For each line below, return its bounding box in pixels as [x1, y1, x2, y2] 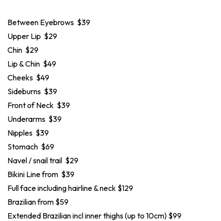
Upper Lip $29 [7, 31, 57, 41]
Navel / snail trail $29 [7, 155, 78, 165]
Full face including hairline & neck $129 [7, 183, 133, 193]
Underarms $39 [7, 113, 62, 124]
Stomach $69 [7, 141, 54, 151]
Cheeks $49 [7, 72, 49, 82]
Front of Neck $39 [7, 100, 70, 110]
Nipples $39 [7, 127, 49, 138]
